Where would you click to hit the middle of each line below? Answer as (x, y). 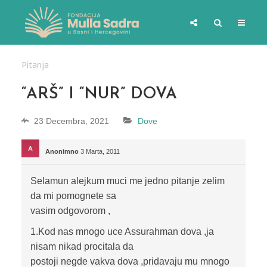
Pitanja (35, 65)
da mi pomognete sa (73, 196)
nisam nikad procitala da (82, 247)
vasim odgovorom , (70, 211)
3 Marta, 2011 (100, 152)
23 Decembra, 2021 (71, 121)
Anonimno (62, 152)
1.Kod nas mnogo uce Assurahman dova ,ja (122, 232)
